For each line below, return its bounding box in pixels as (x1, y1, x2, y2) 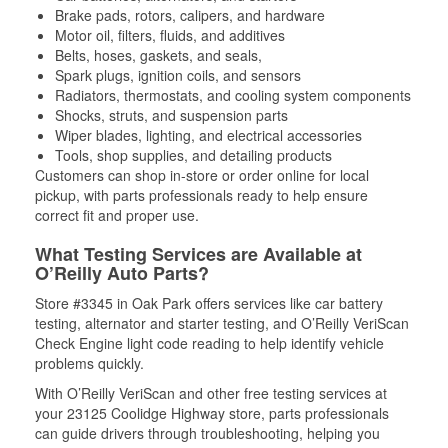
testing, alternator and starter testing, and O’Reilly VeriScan (35, 313, 409, 333)
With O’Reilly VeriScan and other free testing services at (35, 383, 387, 403)
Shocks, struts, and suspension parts (55, 105, 288, 125)
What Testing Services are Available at (35, 241, 362, 267)
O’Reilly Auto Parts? (35, 260, 209, 286)
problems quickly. (35, 353, 144, 373)
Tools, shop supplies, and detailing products (55, 145, 332, 165)
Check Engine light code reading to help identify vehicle (35, 333, 384, 353)
